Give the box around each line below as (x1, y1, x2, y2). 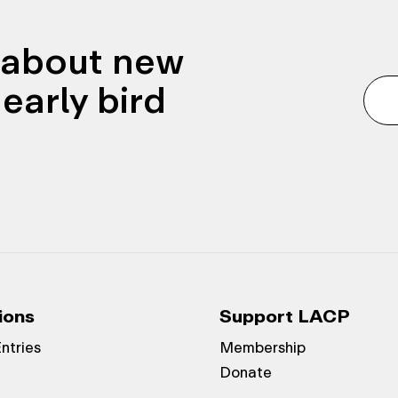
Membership (219, 335, 306, 360)
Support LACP (219, 301, 350, 330)
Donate (219, 360, 272, 385)
